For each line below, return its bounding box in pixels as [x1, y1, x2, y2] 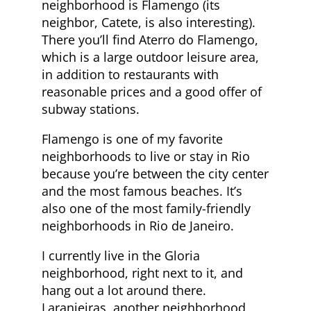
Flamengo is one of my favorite [42, 130, 223, 147]
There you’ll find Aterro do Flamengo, [42, 31, 258, 48]
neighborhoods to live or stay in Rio [42, 147, 250, 165]
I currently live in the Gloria [42, 246, 200, 264]
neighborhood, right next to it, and [42, 264, 243, 281]
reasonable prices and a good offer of [42, 83, 262, 100]
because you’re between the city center [42, 165, 269, 182]
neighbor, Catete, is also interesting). [42, 13, 255, 31]
